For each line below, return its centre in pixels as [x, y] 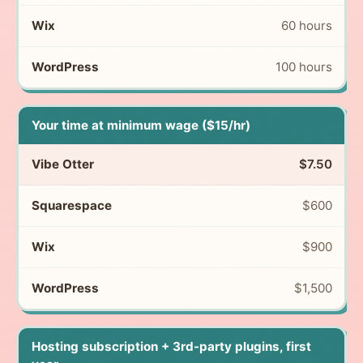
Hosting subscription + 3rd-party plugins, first [171, 346]
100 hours [303, 66]
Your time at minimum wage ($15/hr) [141, 125]
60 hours [306, 25]
